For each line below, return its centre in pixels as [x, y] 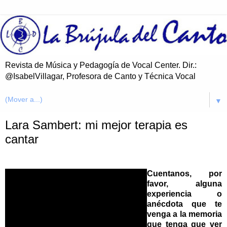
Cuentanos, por [184, 174]
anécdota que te [184, 204]
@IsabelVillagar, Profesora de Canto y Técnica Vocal [100, 77]
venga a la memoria [184, 214]
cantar [22, 139]
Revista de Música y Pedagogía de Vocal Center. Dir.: [101, 65]
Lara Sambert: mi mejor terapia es [96, 125]
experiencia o [184, 194]
